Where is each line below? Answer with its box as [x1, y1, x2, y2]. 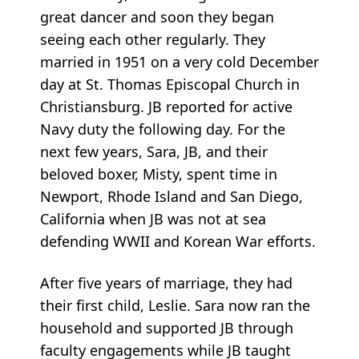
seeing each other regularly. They [40, 30, 265, 50]
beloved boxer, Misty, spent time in [40, 164, 277, 184]
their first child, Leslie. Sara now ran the [40, 296, 310, 316]
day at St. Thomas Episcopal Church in [40, 75, 300, 95]
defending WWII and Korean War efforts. [40, 232, 316, 252]
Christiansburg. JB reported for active [40, 97, 292, 117]
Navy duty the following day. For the [40, 119, 285, 139]
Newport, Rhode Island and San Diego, [40, 187, 303, 207]
